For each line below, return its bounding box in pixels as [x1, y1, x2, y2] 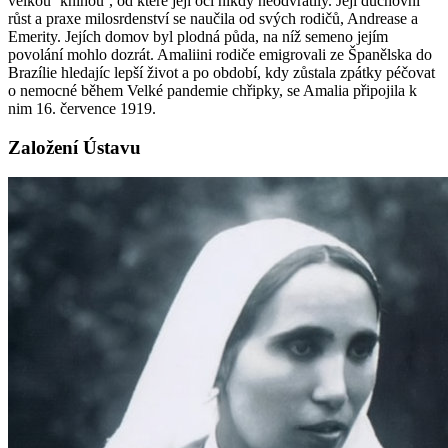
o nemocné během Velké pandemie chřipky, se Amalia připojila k [8, 81, 417, 99]
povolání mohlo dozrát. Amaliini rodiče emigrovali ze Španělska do [8, 45, 432, 63]
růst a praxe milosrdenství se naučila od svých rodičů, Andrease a [8, 9, 418, 27]
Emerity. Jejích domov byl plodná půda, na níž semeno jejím [8, 27, 388, 45]
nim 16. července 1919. [8, 99, 156, 117]
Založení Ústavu [8, 136, 141, 158]
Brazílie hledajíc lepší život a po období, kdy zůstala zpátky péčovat [8, 63, 435, 81]
